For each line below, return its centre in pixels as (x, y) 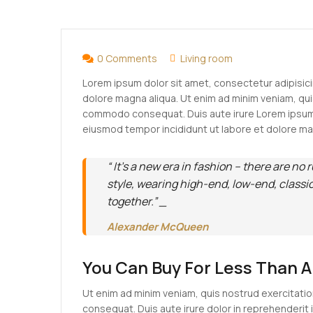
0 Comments (127, 58)
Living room (206, 58)
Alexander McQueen (158, 226)
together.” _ (137, 201)
